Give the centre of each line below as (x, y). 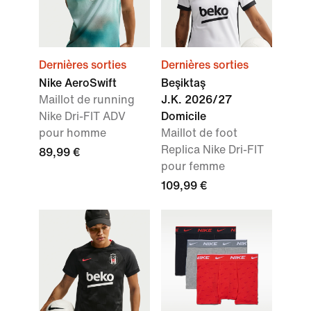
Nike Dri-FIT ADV (82, 116)
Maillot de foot (199, 133)
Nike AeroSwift (78, 83)
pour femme (193, 166)
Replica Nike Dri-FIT (212, 150)
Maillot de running (87, 100)
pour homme (73, 133)
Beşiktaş (183, 83)
